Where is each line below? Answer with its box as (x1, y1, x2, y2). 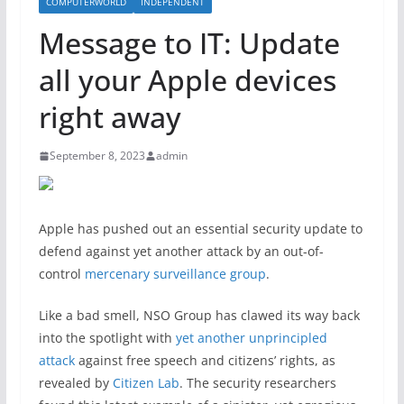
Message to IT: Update (38, 23, 340, 62)
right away (38, 97, 181, 136)
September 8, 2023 (49, 148, 145, 163)
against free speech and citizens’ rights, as (74, 352, 335, 369)
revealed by (38, 374, 113, 391)
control (38, 265, 85, 282)
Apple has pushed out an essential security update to (38, 220, 363, 237)
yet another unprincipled (175, 329, 327, 346)
